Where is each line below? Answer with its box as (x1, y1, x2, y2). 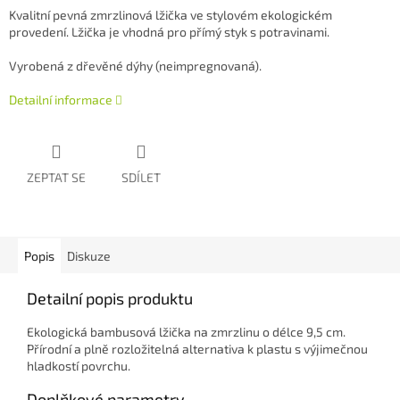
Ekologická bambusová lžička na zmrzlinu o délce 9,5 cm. (27, 324, 346, 340)
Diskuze (67, 248, 111, 264)
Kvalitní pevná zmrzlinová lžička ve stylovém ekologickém (9, 7, 332, 23)
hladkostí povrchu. (27, 358, 130, 374)
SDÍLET (121, 170, 161, 186)
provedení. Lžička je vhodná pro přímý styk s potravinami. (9, 24, 329, 40)
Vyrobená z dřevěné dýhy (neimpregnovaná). (9, 58, 262, 74)
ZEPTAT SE (27, 170, 86, 186)
